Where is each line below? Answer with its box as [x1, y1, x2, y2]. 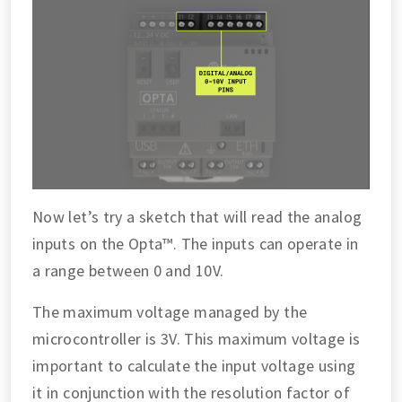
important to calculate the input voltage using [32, 355, 356, 376]
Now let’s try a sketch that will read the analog [32, 206, 363, 227]
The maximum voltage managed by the [32, 301, 308, 322]
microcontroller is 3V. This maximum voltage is [32, 328, 361, 349]
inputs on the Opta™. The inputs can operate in [32, 233, 359, 254]
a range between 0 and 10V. [32, 260, 224, 281]
